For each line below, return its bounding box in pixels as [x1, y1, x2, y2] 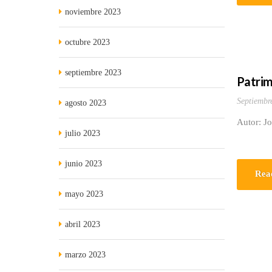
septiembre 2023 [65, 68, 121, 77]
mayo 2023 [65, 189, 103, 199]
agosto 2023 [65, 98, 106, 107]
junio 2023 [65, 159, 102, 168]
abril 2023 [65, 220, 100, 229]
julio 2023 [65, 129, 100, 138]
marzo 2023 [65, 250, 106, 259]
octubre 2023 [65, 38, 110, 47]
